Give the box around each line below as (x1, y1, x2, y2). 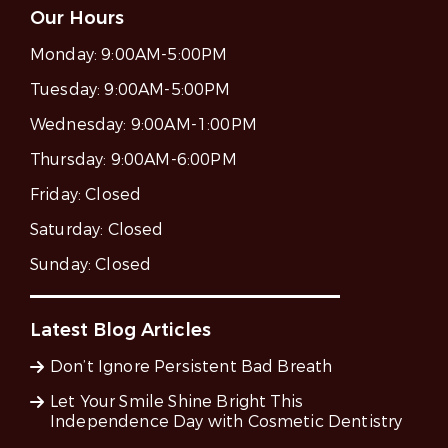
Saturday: (30, 219, 108, 241)
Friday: (30, 184, 86, 206)
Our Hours (30, 6, 124, 31)
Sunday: (30, 254, 96, 276)
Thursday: (30, 149, 111, 171)
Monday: (30, 44, 102, 66)
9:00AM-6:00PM (110, 149, 237, 171)
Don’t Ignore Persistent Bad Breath (50, 356, 333, 378)
